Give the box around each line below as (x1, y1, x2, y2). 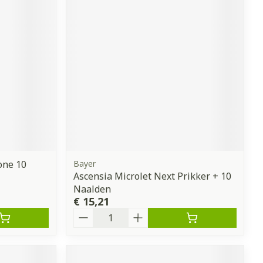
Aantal (73, 206, 105, 220)
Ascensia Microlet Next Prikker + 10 (73, 169, 232, 183)
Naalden (73, 182, 112, 195)
